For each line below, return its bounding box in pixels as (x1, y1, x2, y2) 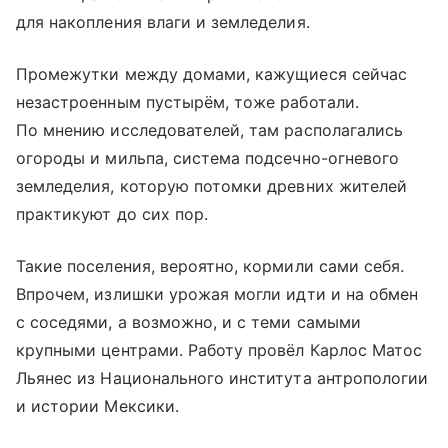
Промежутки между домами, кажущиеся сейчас (16, 63, 407, 84)
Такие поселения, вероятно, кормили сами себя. (16, 255, 405, 276)
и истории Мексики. (16, 395, 179, 416)
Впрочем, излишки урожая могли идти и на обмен (16, 283, 419, 304)
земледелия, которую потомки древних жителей (16, 175, 408, 196)
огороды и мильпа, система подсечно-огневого (16, 147, 400, 168)
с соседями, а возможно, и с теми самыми (16, 311, 361, 332)
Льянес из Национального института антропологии (16, 367, 429, 388)
